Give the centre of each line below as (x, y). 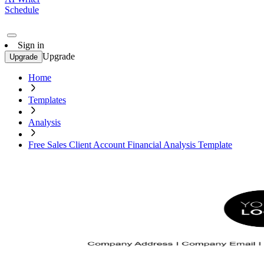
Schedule (22, 10)
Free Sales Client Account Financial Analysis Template (130, 145)
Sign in (31, 45)
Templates (47, 100)
